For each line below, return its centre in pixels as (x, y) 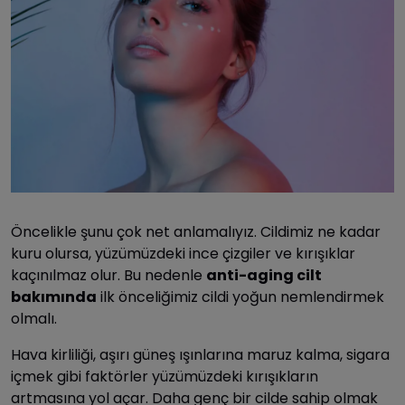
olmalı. (36, 319)
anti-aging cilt (264, 276)
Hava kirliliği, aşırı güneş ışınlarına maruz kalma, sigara (200, 355)
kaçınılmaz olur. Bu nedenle (108, 276)
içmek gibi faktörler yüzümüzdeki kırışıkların (165, 377)
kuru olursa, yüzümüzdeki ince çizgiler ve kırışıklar (183, 254)
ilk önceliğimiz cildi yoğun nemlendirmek (240, 297)
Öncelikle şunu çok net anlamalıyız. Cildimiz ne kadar (196, 232)
